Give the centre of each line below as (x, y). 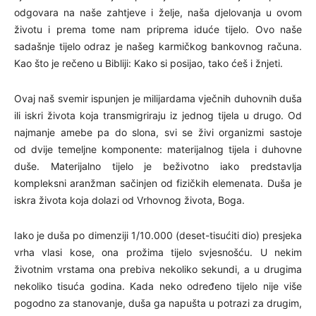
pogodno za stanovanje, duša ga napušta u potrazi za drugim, (158, 303)
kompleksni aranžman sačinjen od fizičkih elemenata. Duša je (158, 183)
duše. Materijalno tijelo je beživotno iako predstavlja (158, 166)
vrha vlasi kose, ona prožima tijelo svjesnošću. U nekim (158, 252)
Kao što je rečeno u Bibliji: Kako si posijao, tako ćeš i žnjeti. (148, 63)
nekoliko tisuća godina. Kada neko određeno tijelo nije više (158, 286)
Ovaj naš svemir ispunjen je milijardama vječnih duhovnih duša (158, 98)
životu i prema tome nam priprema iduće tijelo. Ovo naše (158, 29)
